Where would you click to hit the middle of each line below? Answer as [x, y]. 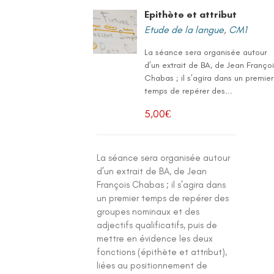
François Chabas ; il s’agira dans [161, 185]
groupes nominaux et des [148, 212]
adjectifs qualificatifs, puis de [157, 225]
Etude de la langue [184, 30]
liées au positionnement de [152, 265]
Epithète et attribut [191, 14]
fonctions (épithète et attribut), [162, 252]
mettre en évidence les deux [155, 239]
